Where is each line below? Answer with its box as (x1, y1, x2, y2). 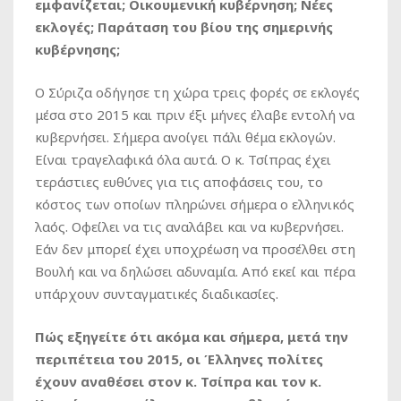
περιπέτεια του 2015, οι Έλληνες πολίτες (35, 350, 323, 369)
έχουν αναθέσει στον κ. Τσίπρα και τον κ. (35, 372, 321, 391)
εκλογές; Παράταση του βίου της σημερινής (35, 18, 333, 37)
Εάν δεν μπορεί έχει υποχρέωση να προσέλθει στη (35, 240, 355, 259)
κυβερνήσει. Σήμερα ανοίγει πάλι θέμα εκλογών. (35, 128, 336, 147)
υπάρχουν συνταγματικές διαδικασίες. (35, 285, 278, 303)
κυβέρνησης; (35, 40, 120, 59)
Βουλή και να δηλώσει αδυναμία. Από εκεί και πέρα (35, 262, 355, 281)
